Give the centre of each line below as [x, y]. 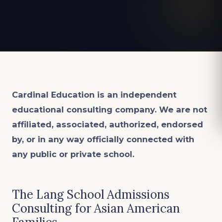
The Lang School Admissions [91, 195]
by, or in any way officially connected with [103, 139]
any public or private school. [73, 154]
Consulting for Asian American [96, 209]
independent [148, 95]
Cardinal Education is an [65, 95]
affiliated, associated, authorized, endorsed [108, 125]
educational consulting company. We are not [110, 110]
